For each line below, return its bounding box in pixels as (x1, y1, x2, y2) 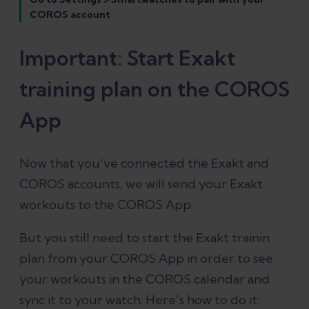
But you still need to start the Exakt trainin (19, 229, 270, 246)
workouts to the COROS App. (19, 196, 193, 212)
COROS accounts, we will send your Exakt (19, 175, 263, 192)
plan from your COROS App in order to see (19, 250, 273, 266)
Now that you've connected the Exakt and (19, 154, 269, 171)
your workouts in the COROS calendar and (19, 270, 270, 287)
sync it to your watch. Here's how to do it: (19, 291, 259, 308)
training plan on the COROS (19, 75, 290, 102)
